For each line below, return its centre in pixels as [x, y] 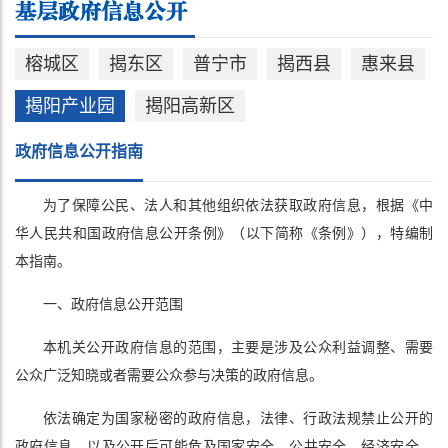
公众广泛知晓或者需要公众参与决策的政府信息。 [169, 376]
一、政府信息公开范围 [113, 305]
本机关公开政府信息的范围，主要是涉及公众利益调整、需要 [238, 348]
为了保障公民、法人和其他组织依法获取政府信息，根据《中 [238, 206]
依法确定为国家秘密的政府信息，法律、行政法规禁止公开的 [238, 419]
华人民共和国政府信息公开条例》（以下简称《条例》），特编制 [224, 234]
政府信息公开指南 [79, 152]
